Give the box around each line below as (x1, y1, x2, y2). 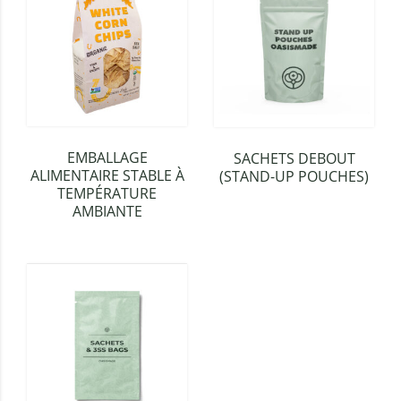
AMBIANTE (72, 201, 142, 222)
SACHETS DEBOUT (233, 149, 355, 169)
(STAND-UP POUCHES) (219, 166, 369, 187)
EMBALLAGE (66, 148, 148, 168)
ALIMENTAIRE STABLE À (30, 166, 184, 186)
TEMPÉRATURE (57, 183, 157, 204)
